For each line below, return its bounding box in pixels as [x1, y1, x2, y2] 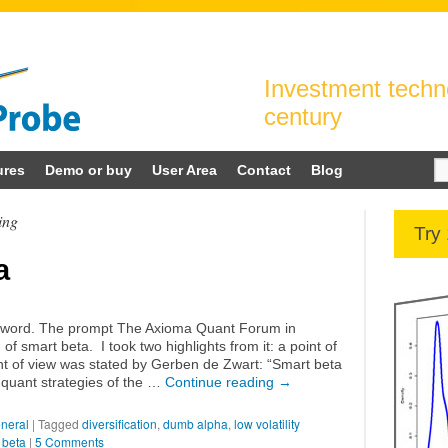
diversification [82, 415, 157, 432]
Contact [237, 162, 291, 178]
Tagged [38, 415, 79, 432]
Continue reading [165, 374, 278, 390]
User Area [152, 162, 217, 178]
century [264, 103, 342, 130]
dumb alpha [163, 415, 228, 432]
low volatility [234, 415, 300, 432]
